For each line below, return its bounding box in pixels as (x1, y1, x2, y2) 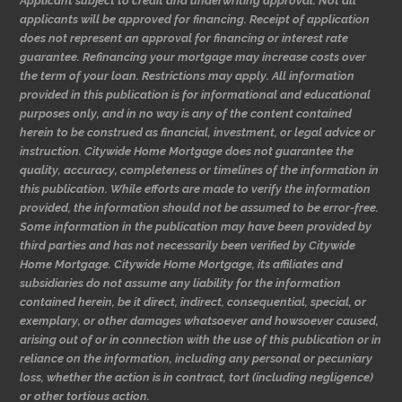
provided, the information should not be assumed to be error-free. (20, 200, 380, 214)
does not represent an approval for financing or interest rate (20, 31, 349, 45)
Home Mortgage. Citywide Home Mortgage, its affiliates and (20, 257, 344, 271)
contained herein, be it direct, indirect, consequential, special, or (20, 294, 367, 309)
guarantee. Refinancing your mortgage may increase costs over (20, 49, 367, 64)
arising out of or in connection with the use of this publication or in (20, 332, 382, 346)
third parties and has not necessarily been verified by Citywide (20, 238, 356, 252)
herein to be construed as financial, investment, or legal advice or (20, 125, 376, 139)
